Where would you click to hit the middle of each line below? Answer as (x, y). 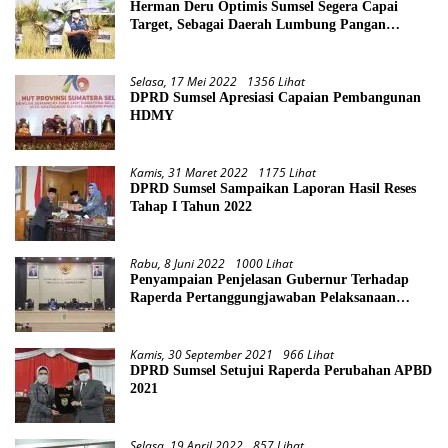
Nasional (156, 43)
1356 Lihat (276, 82)
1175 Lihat (287, 173)
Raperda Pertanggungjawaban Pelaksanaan (263, 298)
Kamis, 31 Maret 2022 (189, 173)
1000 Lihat (264, 264)
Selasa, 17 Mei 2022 (183, 82)
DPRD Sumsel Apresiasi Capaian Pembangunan (275, 98)
